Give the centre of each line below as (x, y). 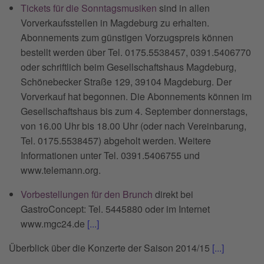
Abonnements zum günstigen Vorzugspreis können (127, 37)
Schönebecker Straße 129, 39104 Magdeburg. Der (126, 81)
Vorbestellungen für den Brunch (87, 194)
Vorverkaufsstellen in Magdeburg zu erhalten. (115, 22)
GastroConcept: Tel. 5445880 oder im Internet (115, 209)
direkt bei (173, 194)
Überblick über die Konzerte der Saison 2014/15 (110, 247)
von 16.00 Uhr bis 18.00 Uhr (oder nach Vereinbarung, (133, 126)
